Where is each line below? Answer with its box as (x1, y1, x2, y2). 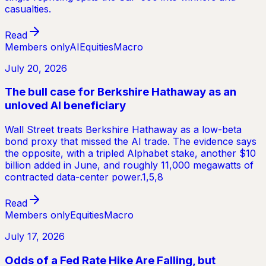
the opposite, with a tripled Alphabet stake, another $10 (5, 147, 256, 160)
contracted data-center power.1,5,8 (5, 171, 163, 183)
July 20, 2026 (5, 62, 67, 74)
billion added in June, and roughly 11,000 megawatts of (5, 159, 254, 172)
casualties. (5, 2, 51, 15)
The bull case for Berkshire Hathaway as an (5, 85, 236, 99)
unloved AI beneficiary (5, 99, 126, 113)
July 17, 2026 (5, 230, 65, 243)
